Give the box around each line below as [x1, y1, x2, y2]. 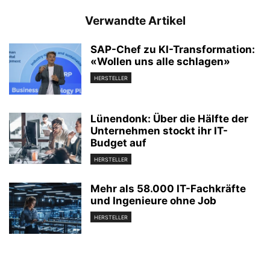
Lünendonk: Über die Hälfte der [90, 113, 248, 125]
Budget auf [90, 137, 146, 149]
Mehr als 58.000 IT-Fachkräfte [90, 183, 246, 195]
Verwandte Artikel [84, 14, 186, 28]
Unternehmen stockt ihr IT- [90, 125, 228, 137]
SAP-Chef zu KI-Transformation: [90, 43, 255, 55]
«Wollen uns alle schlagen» [90, 55, 230, 67]
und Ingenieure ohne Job [90, 195, 216, 207]
